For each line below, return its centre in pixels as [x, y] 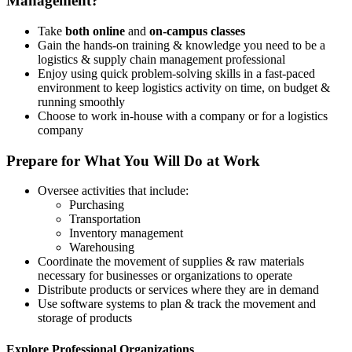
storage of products [85, 318]
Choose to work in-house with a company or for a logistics [183, 115]
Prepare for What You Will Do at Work [133, 160]
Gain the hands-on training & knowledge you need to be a [181, 45]
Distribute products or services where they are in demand [178, 290]
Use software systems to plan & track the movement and [177, 304]
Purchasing [97, 205]
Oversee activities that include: [113, 191]
